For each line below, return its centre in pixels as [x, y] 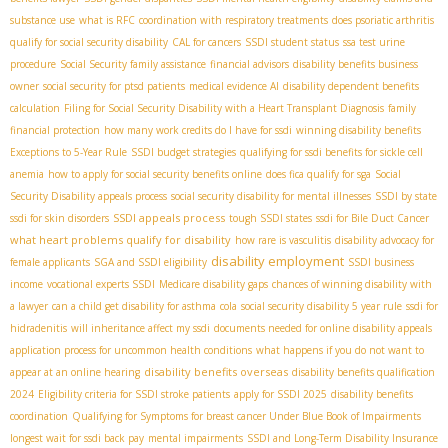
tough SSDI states [270, 218]
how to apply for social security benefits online [155, 174]
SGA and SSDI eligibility [150, 262]
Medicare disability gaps [213, 284]
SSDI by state [406, 196]
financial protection [55, 130]
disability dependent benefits [351, 86]
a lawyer [29, 306]
